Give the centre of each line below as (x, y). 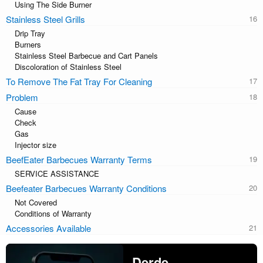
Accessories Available (48, 228)
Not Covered (36, 202)
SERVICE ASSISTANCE (57, 173)
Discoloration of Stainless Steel (68, 66)
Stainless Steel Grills (45, 19)
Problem (22, 97)
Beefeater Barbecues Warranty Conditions (86, 188)
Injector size (36, 144)
